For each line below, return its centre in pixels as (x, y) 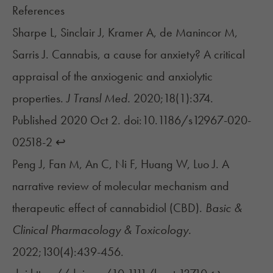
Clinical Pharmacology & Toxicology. (102, 230)
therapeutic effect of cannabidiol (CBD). (107, 208)
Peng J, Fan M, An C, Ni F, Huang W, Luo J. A (121, 164)
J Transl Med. (100, 98)
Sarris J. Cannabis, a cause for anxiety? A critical (129, 55)
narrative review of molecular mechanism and (121, 186)
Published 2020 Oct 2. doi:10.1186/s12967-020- (132, 120)
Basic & (222, 208)
